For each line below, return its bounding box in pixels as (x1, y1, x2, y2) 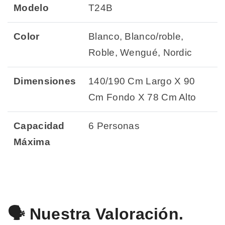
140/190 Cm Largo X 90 (88, 76, 195, 87)
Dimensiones (14, 76, 76, 87)
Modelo (14, 3, 49, 14)
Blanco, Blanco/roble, (88, 31, 184, 42)
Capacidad (14, 121, 65, 132)
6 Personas (88, 121, 140, 132)
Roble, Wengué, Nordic (88, 47, 192, 58)
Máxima (14, 137, 50, 148)
